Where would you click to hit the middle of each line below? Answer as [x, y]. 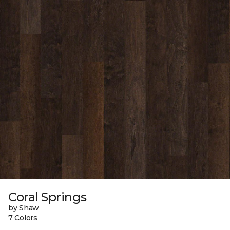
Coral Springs [47, 197]
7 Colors [23, 218]
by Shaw [24, 208]
